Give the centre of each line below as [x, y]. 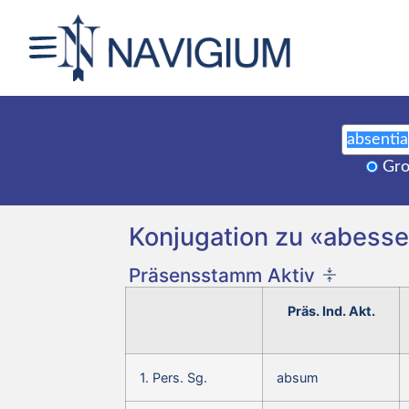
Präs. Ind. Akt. [331, 310]
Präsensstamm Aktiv [222, 275]
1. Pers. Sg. [173, 377]
